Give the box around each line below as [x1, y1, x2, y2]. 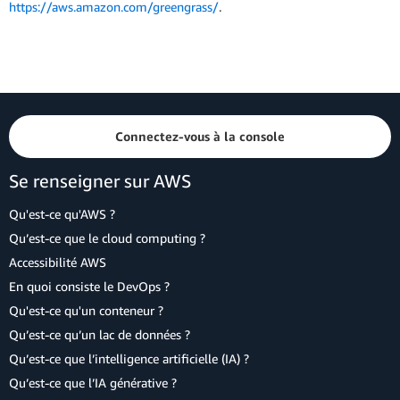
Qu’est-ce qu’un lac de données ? [9, 327, 190, 342]
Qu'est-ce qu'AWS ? [9, 206, 115, 221]
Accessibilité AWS [9, 254, 106, 270]
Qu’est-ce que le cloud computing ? [9, 230, 205, 246]
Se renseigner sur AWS [9, 171, 191, 191]
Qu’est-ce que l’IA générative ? [9, 375, 177, 390]
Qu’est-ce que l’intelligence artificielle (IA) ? [9, 351, 249, 366]
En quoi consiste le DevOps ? [9, 279, 170, 294]
